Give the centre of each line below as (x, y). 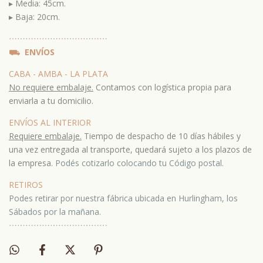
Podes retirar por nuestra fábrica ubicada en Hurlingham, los (123, 198)
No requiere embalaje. (51, 87)
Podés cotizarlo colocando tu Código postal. (139, 163)
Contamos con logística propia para (162, 87)
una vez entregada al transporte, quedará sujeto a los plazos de (130, 150)
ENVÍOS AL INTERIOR (51, 123)
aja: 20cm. (41, 17)
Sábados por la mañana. (55, 212)
